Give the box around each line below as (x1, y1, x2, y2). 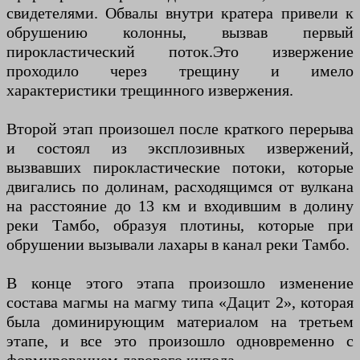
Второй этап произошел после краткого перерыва (6, 120, 354, 138)
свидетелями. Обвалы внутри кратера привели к (6, 4, 354, 22)
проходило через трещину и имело (6, 62, 354, 80)
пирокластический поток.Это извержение (6, 43, 354, 61)
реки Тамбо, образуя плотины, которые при (6, 216, 354, 235)
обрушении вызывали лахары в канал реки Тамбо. (6, 235, 350, 254)
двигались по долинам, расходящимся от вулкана (6, 178, 354, 196)
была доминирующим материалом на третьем (6, 313, 354, 331)
